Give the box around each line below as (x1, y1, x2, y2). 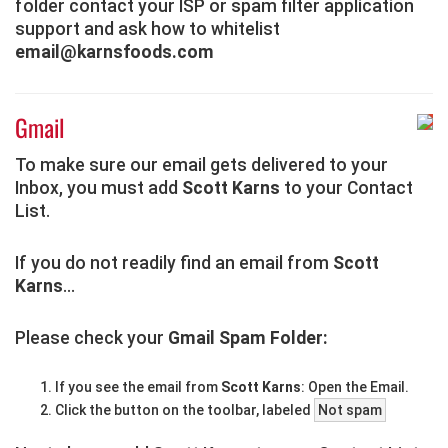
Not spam (318, 402, 382, 419)
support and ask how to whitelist (15, 19, 280, 40)
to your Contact (280, 177, 413, 198)
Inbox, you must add (15, 177, 182, 198)
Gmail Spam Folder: (168, 327, 328, 348)
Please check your (15, 327, 168, 348)
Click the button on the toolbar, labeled (55, 402, 314, 419)
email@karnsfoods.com (15, 42, 214, 63)
